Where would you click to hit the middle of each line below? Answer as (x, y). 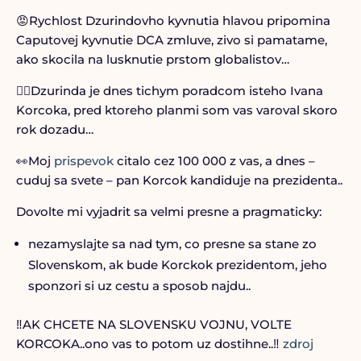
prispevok (83, 161)
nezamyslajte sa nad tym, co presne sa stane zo (172, 244)
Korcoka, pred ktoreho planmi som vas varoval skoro (176, 110)
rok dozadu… (54, 129)
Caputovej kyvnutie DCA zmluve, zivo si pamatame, (171, 40)
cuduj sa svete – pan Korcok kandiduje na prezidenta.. (179, 180)
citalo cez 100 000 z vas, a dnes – (214, 161)
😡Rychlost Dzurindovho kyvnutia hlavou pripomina (173, 21)
